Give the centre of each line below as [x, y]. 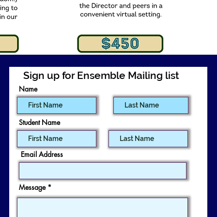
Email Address [42, 154]
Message [32, 187]
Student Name [39, 122]
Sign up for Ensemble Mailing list [102, 75]
